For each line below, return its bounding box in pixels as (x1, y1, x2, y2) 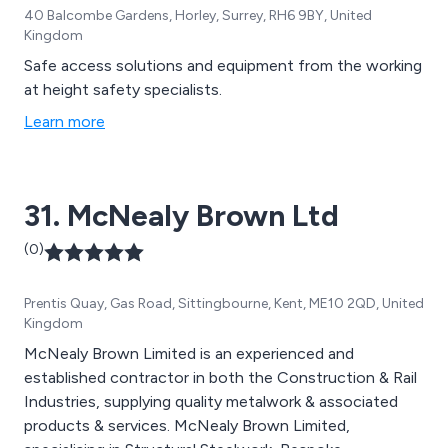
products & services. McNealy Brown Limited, (24, 416, 174, 436)
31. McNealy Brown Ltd (24, 197, 339, 235)
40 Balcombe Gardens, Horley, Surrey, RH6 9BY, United (24, 7, 372, 25)
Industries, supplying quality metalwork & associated (24, 392, 398, 412)
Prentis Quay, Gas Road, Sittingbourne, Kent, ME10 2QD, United (24, 295, 424, 313)
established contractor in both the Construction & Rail (24, 368, 417, 388)
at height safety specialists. (24, 80, 222, 100)
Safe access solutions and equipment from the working (24, 56, 422, 76)
